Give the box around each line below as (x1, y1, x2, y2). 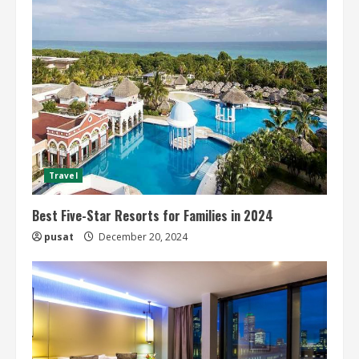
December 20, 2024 (96, 230, 188, 244)
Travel (49, 170, 78, 181)
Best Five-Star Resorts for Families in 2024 (32, 206, 273, 225)
